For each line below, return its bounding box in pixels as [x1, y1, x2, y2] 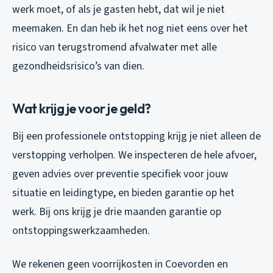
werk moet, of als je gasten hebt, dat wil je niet [12, 1, 225, 17]
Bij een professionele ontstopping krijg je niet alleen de [12, 128, 261, 144]
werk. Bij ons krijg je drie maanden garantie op [12, 204, 221, 219]
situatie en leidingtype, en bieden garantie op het [12, 185, 235, 200]
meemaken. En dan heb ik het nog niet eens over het [12, 20, 248, 36]
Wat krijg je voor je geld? [12, 99, 151, 117]
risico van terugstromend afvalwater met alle [12, 39, 217, 55]
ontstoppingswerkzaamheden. [12, 222, 150, 238]
